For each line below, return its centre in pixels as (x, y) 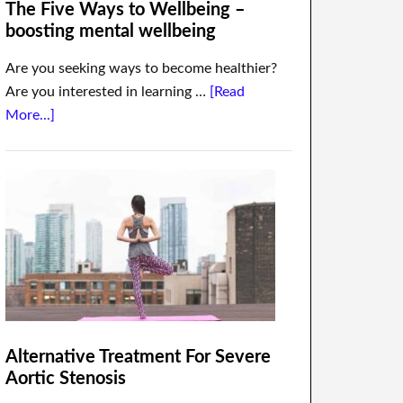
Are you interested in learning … (107, 92)
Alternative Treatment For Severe (138, 357)
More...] (30, 115)
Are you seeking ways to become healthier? (141, 68)
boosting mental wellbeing (111, 31)
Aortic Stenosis (66, 379)
